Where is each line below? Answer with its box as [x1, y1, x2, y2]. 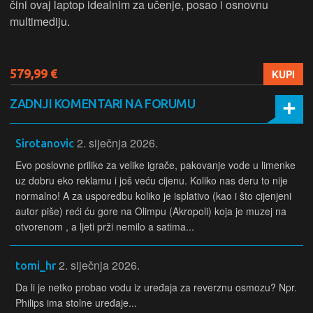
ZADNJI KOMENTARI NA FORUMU [10, 96, 196, 110]
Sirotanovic [15, 137, 74, 150]
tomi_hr [15, 259, 56, 272]
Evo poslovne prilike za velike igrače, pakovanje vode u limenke [15, 158, 296, 172]
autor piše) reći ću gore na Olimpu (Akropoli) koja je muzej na [15, 204, 286, 218]
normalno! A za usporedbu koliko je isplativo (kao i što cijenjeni [15, 189, 291, 203]
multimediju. [10, 13, 70, 29]
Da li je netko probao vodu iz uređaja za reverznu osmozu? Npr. [15, 280, 297, 294]
